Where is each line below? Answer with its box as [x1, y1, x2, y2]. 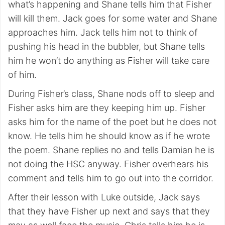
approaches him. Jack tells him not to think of [8, 27, 197, 38]
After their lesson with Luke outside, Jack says [8, 192, 200, 202]
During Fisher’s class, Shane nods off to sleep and [8, 88, 214, 99]
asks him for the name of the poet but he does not [8, 117, 216, 127]
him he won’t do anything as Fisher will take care [8, 55, 209, 66]
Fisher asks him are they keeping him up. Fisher [8, 102, 205, 113]
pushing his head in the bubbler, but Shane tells [8, 41, 205, 52]
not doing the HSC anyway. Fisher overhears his [8, 159, 208, 169]
